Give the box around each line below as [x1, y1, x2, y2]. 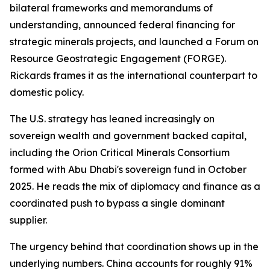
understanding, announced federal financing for [10, 19, 235, 31]
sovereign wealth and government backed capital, [10, 130, 246, 142]
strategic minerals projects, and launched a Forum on [10, 36, 259, 48]
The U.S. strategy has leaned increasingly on [10, 113, 215, 125]
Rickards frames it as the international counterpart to [10, 69, 257, 81]
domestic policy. [10, 86, 84, 98]
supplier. [10, 214, 47, 226]
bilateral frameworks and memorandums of [10, 2, 213, 14]
